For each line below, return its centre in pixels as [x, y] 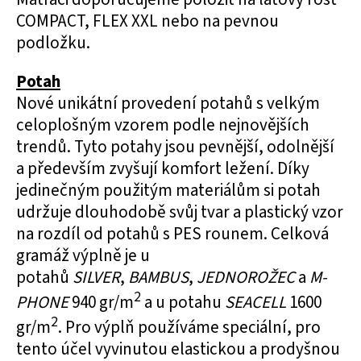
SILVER [96, 277]
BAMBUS [158, 277]
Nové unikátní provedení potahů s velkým [168, 103]
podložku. [53, 43]
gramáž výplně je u [83, 255]
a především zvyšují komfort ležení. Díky [163, 168]
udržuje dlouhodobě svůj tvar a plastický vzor [180, 212]
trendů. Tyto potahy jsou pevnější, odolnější [175, 147]
